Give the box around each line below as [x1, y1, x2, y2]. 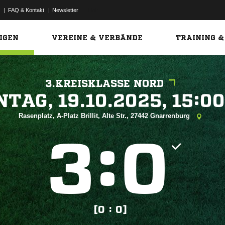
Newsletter [52, 7, 78, 13]
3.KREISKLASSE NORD [45, 78, 164, 89]
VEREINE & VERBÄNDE [52, 34, 143, 41]
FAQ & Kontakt [8, 7, 44, 13]
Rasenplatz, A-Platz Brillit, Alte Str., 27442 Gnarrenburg [19, 112, 192, 120]
